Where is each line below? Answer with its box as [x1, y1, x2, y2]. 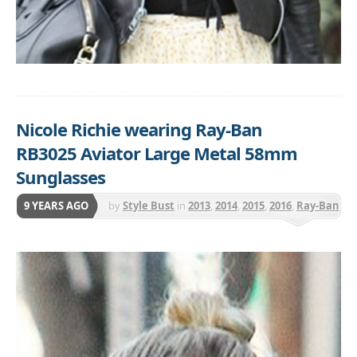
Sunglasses [16, 165, 105, 190]
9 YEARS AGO [24, 198, 88, 214]
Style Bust [123, 198, 175, 214]
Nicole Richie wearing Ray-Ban [16, 117, 262, 142]
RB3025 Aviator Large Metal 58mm [16, 141, 297, 166]
